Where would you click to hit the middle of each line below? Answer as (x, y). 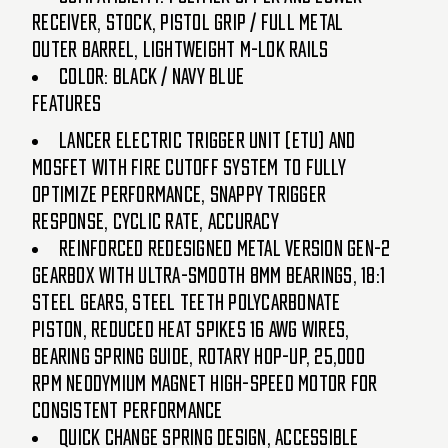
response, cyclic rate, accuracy (155, 221)
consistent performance (127, 410)
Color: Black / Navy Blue (151, 76)
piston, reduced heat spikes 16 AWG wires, (191, 329)
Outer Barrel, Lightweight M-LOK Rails (180, 49)
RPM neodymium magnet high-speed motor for (205, 383)
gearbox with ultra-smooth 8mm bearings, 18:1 (208, 275)
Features (66, 103)
